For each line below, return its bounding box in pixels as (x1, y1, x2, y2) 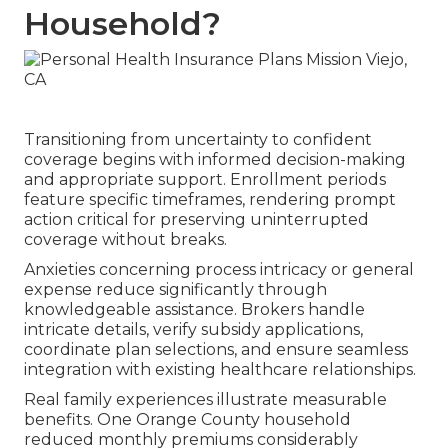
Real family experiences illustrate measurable (24, 389, 387, 409)
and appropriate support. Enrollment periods (24, 169, 386, 189)
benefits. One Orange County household (24, 409, 351, 429)
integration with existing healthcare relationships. (24, 359, 416, 379)
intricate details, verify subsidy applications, (24, 319, 363, 339)
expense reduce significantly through (24, 279, 327, 299)
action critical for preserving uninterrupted (24, 209, 369, 229)
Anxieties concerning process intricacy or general (24, 259, 414, 279)
